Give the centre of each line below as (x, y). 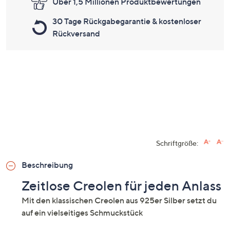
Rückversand (76, 34)
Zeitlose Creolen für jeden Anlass (121, 186)
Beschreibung (47, 165)
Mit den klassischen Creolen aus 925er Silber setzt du (119, 200)
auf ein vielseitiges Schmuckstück (82, 213)
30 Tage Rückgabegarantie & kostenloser (127, 21)
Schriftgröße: (177, 143)
